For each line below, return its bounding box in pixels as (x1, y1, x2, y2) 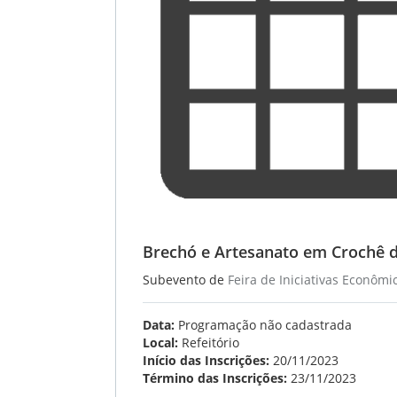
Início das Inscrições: (143, 352, 269, 369)
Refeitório (178, 334, 239, 351)
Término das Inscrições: (143, 370, 287, 386)
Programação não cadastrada (175, 316, 352, 333)
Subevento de (143, 271, 228, 288)
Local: (143, 334, 178, 351)
